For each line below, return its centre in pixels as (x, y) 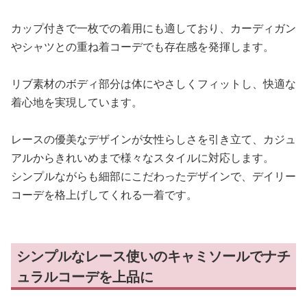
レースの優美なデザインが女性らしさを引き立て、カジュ (153, 139)
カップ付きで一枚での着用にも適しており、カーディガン (153, 28)
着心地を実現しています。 (77, 102)
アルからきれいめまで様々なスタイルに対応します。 (143, 158)
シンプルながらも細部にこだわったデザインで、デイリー (153, 176)
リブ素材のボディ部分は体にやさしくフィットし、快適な (153, 84)
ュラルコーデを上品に (85, 277)
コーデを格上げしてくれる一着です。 (104, 195)
